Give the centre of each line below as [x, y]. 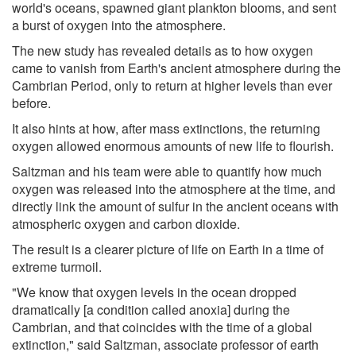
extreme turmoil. [57, 266]
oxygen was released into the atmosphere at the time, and [174, 188]
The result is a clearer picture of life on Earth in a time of [168, 249]
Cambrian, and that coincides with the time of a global [162, 327]
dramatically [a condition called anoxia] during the [151, 309]
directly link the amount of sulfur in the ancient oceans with [175, 206]
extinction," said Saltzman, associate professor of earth [165, 344]
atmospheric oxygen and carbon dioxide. [126, 223]
